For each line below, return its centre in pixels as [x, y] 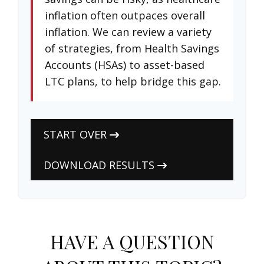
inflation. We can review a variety [128, 32]
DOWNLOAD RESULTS [99, 165]
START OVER [75, 134]
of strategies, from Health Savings [132, 48]
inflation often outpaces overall [125, 15]
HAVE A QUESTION [132, 241]
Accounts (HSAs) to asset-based [125, 65]
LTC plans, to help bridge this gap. [133, 81]
